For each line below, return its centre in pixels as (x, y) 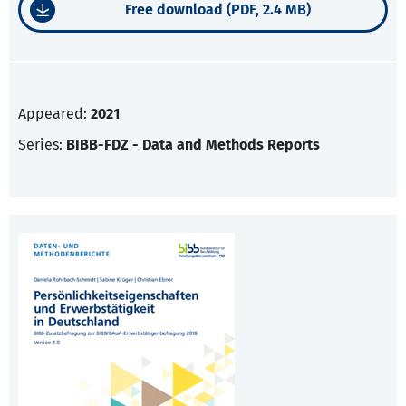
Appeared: (54, 114)
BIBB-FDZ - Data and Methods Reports (193, 145)
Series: (42, 145)
